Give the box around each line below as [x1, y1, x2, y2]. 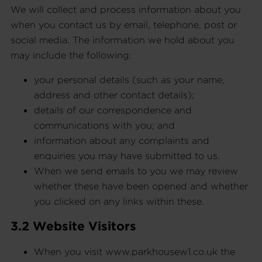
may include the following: [11, 49, 132, 61]
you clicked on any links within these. [34, 195, 204, 207]
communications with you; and [34, 119, 175, 131]
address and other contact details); [34, 88, 194, 101]
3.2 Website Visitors [11, 218, 136, 234]
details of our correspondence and [34, 104, 192, 116]
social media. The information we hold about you [11, 33, 235, 46]
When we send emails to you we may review [34, 164, 238, 177]
